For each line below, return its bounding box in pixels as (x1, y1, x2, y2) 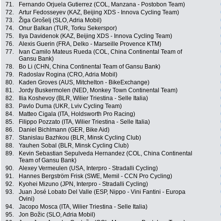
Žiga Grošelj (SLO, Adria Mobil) (19, 17, 102, 24)
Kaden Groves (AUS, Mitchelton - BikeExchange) (19, 79, 149, 86)
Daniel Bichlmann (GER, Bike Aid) (19, 126, 110, 134)
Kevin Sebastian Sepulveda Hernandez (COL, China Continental (19, 150, 192, 157)
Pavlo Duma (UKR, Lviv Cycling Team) (19, 103, 122, 110)
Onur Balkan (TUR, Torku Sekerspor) (19, 25, 117, 32)
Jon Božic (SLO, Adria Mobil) (19, 211, 95, 219)
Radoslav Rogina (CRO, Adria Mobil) (19, 71, 117, 78)
